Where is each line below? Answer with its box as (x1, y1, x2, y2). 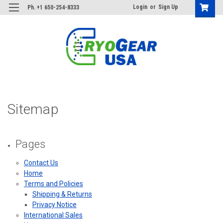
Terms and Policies (23, 179, 83, 188)
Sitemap (7, 101, 58, 117)
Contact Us (23, 158, 58, 167)
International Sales (23, 211, 83, 219)
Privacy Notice (32, 200, 77, 209)
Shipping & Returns (32, 190, 92, 198)
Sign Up (158, 3, 178, 10)
